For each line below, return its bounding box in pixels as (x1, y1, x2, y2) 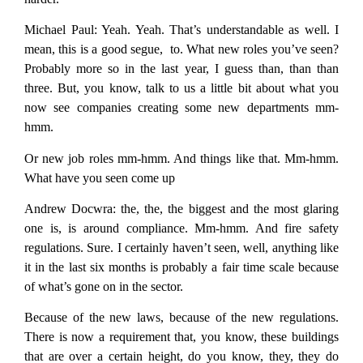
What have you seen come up (24, 170, 178, 185)
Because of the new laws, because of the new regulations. (24, 310, 339, 325)
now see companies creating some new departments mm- (24, 100, 339, 115)
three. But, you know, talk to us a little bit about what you (24, 81, 339, 96)
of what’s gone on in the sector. (24, 279, 183, 293)
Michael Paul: (24, 23, 97, 37)
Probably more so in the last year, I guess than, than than (24, 62, 339, 76)
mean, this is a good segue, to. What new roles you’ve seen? (24, 42, 339, 57)
